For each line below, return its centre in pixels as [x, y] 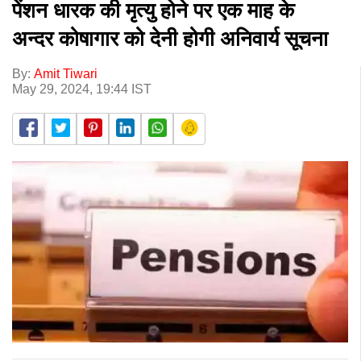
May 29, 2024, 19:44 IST [82, 89]
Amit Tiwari [66, 73]
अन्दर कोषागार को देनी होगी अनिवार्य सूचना [170, 38]
